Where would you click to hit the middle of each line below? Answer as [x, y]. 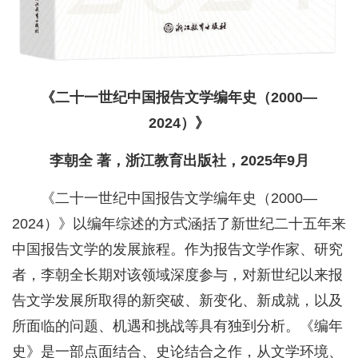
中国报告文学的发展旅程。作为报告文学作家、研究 [177, 249]
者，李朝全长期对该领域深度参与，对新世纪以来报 [177, 274]
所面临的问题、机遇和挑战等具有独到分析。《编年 [177, 326]
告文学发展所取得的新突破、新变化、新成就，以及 [177, 300]
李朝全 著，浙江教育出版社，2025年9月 [179, 160]
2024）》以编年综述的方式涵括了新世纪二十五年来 [179, 223]
